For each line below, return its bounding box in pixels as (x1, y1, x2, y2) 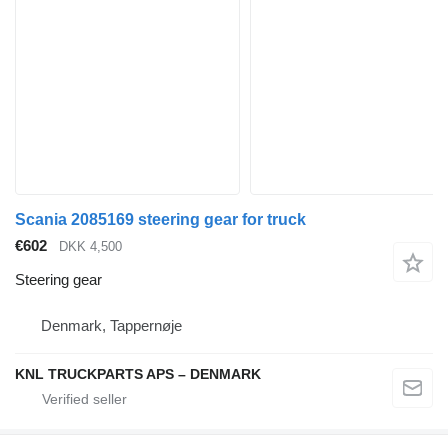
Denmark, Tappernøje (41, 317, 182, 335)
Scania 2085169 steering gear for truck (15, 210, 306, 228)
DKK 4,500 (59, 238, 122, 254)
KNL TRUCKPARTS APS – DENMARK (15, 366, 261, 383)
